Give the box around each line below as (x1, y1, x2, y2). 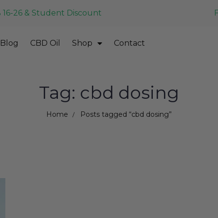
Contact (113, 38, 145, 48)
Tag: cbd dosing (39, 81, 179, 103)
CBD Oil (30, 38, 60, 48)
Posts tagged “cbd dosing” (80, 109, 172, 119)
